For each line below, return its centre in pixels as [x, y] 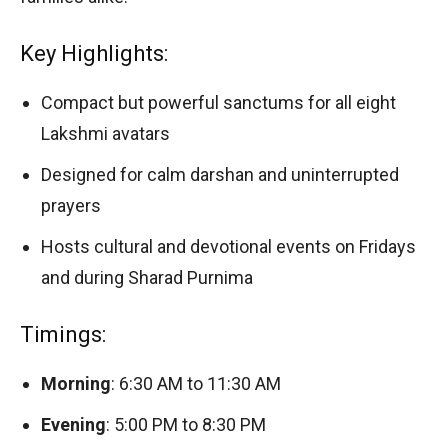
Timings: [63, 334]
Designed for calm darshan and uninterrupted [220, 174]
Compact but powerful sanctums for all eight [218, 102]
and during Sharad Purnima [147, 277]
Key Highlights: [94, 53]
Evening [73, 424]
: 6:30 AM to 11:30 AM [196, 383]
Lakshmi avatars [105, 133]
